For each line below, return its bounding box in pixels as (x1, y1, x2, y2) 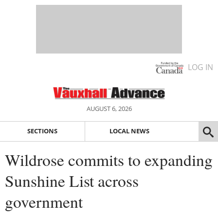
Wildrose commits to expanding (5, 148, 213, 170)
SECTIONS (27, 127, 57, 136)
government (5, 190, 83, 212)
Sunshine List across (5, 169, 139, 191)
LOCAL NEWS (109, 127, 149, 136)
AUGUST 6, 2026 (86, 104, 132, 113)
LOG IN (188, 62, 213, 73)
